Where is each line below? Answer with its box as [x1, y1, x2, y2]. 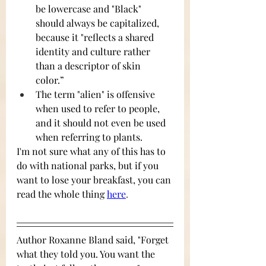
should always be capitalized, [36, 17, 161, 30]
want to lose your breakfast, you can [17, 173, 173, 186]
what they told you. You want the [17, 248, 157, 261]
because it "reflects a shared [36, 31, 156, 44]
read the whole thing [17, 188, 107, 201]
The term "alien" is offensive [36, 88, 157, 101]
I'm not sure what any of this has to [17, 145, 168, 158]
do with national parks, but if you [17, 159, 161, 172]
